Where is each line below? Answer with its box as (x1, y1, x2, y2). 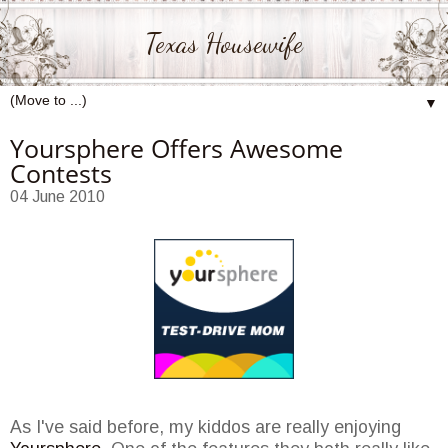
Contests (10, 155, 112, 190)
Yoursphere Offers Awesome (10, 130, 343, 165)
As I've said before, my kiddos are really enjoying (10, 417, 401, 438)
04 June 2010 (10, 187, 105, 205)
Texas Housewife (145, 27, 303, 61)
